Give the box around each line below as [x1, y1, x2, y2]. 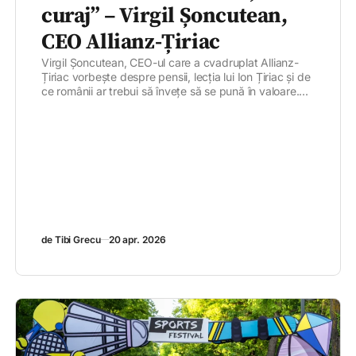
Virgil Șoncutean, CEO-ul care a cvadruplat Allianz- [41, 56, 299, 70]
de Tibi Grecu [41, 234, 101, 246]
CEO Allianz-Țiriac [41, 29, 220, 56]
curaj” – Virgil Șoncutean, [41, 2, 288, 30]
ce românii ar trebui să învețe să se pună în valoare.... [41, 84, 308, 99]
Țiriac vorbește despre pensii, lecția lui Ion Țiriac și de [41, 70, 311, 84]
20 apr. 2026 [108, 234, 166, 246]
